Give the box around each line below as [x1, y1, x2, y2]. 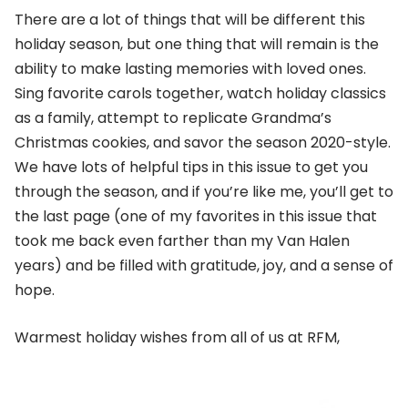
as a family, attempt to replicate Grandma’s [15, 107, 331, 129]
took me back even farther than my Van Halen [15, 230, 350, 252]
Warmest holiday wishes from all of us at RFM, [15, 326, 340, 348]
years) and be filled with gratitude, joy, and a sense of [15, 255, 393, 277]
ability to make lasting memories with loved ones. [15, 58, 366, 80]
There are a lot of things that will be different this [15, 9, 365, 31]
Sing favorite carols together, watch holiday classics [15, 83, 386, 105]
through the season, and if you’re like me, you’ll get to [15, 181, 393, 203]
